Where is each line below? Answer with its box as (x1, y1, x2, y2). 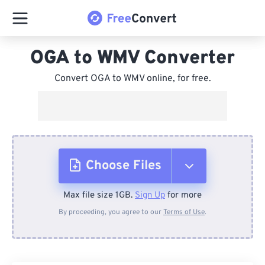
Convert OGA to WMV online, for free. (54, 73, 211, 85)
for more (165, 190, 202, 201)
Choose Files (86, 158, 161, 174)
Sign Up (135, 190, 165, 201)
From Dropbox (94, 238, 166, 252)
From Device (95, 196, 160, 211)
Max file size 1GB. (63, 190, 135, 201)
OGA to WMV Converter (30, 47, 235, 70)
